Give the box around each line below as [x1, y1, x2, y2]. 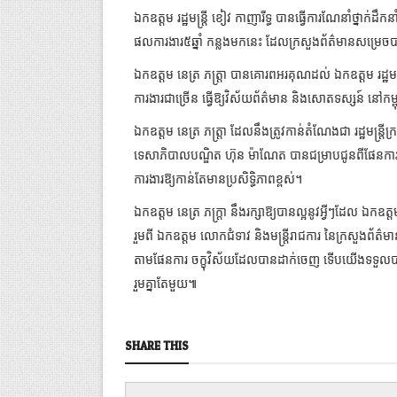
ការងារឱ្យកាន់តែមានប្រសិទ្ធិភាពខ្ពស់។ [133, 169, 302, 187]
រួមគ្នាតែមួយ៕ [133, 274, 197, 292]
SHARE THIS [124, 336, 189, 357]
